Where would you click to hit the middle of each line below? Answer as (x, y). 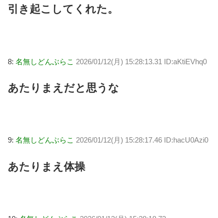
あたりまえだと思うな (64, 88)
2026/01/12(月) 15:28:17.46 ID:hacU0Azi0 (142, 140)
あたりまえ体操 (46, 166)
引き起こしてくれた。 (63, 9)
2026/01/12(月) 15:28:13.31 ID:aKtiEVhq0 (141, 61)
